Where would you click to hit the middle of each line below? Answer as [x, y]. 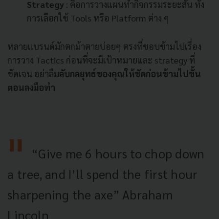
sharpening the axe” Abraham [90, 195]
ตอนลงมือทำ [32, 88]
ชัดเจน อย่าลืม [33, 74]
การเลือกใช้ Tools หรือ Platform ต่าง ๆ [99, 18]
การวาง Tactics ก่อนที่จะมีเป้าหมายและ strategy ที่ [101, 60]
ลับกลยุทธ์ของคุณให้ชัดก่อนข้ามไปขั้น [130, 74]
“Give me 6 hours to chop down [118, 153]
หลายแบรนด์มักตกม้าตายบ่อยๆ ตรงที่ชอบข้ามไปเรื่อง [104, 46]
